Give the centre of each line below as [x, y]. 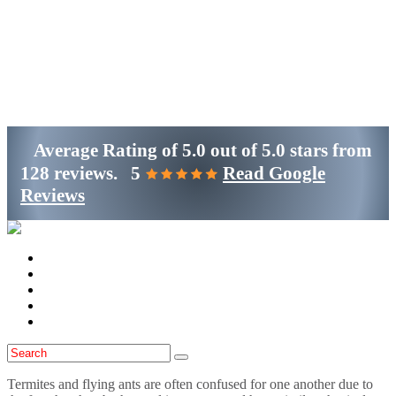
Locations [70, 289]
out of [234, 150]
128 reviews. [69, 173]
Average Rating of [101, 150]
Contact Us [74, 321]
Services [66, 273]
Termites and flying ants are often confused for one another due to [190, 384]
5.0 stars [295, 150]
